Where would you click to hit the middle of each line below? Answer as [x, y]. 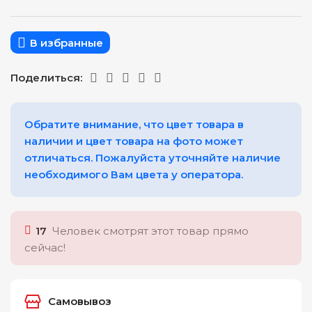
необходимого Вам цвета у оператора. [134, 174]
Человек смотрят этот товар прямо [151, 231]
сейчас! [45, 247]
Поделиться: [47, 77]
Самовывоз [80, 301]
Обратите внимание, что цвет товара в [134, 124]
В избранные [67, 42]
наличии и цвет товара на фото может [134, 141]
